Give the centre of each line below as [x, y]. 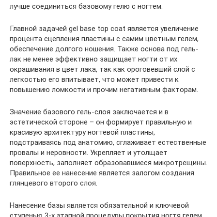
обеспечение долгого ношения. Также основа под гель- [104, 49]
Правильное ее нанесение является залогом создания [102, 173]
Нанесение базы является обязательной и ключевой [99, 205]
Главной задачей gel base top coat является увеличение [104, 28]
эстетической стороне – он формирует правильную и [101, 122]
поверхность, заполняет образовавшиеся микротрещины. [108, 163]
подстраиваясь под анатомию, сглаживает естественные [108, 142]
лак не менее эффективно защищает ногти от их [93, 59]
